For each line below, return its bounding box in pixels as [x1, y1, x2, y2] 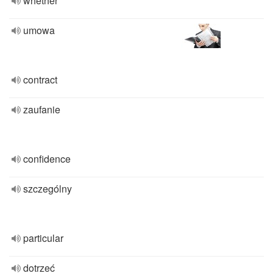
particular [23, 231, 63, 245]
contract [23, 73, 57, 87]
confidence [23, 152, 71, 166]
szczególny [23, 182, 72, 196]
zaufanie [23, 102, 60, 116]
